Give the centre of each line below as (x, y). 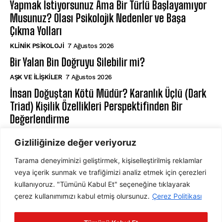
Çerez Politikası (177, 196)
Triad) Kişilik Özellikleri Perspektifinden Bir (96, 106)
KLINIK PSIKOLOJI (37, 46)
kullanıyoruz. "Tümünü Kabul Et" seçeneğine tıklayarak (102, 184)
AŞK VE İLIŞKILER (36, 77)
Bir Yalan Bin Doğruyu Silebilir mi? (77, 62)
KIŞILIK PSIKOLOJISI (40, 134)
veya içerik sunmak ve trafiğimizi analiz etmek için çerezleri (110, 172)
